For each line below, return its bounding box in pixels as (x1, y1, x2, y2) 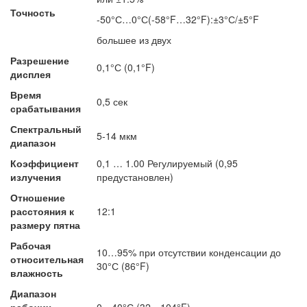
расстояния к (10, 204, 74, 219)
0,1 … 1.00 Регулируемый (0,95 (97, 156, 238, 171)
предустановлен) (97, 170, 173, 184)
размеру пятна (10, 218, 80, 232)
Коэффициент (10, 156, 79, 171)
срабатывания (10, 101, 81, 116)
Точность (10, 5, 56, 20)
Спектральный (10, 122, 82, 136)
